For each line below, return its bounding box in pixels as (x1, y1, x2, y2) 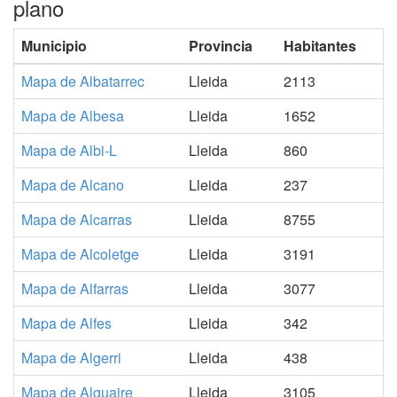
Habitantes (284, 35, 356, 57)
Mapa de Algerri (21, 347, 121, 369)
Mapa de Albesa (21, 105, 124, 127)
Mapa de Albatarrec (21, 71, 144, 92)
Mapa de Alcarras (21, 209, 132, 230)
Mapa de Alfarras (21, 278, 128, 300)
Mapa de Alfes (21, 313, 112, 334)
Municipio (21, 35, 87, 57)
